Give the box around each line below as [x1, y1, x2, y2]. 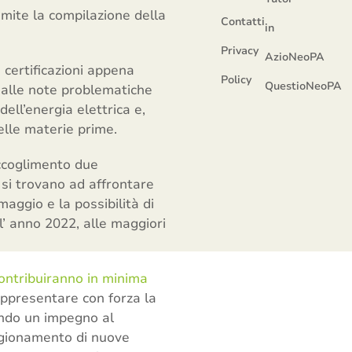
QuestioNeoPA [265, 79, 343, 93]
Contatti [221, 14, 266, 29]
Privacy [221, 43, 259, 58]
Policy [221, 72, 252, 87]
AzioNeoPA [265, 49, 325, 64]
